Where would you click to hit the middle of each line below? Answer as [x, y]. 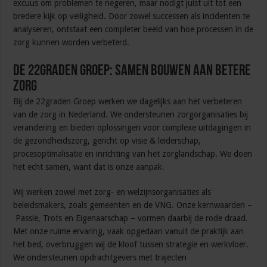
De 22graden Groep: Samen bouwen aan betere [132, 72]
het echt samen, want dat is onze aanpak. [89, 167]
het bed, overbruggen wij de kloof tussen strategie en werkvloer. [131, 245]
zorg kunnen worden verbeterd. [72, 43]
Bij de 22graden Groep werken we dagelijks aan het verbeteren [128, 102]
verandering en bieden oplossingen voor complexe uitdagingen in [132, 128]
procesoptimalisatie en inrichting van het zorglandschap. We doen [133, 154]
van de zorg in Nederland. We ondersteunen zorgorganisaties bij [131, 115]
